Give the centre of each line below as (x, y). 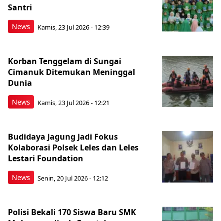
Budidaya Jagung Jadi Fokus (63, 137)
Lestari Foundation (46, 158)
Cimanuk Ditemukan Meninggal (72, 72)
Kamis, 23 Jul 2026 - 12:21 (74, 102)
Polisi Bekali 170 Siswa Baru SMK (72, 212)
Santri (20, 7)
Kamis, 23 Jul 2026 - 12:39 (74, 27)
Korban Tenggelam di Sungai (65, 61)
